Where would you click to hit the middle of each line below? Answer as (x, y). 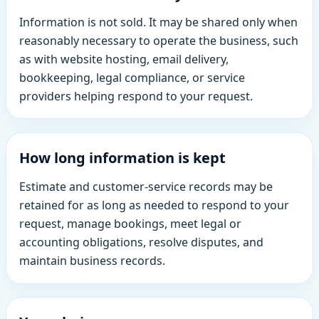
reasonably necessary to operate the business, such (159, 40)
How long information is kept (123, 158)
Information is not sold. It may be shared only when (159, 22)
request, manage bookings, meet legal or (131, 224)
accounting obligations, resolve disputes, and (142, 242)
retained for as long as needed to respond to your (155, 205)
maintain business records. (93, 261)
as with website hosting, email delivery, (124, 59)
